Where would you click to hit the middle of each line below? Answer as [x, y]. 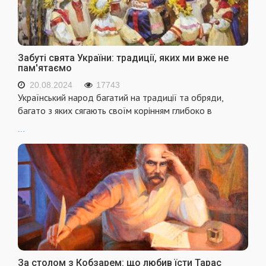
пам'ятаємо [45, 68]
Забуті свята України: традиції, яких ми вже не [123, 58]
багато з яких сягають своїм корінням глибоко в [115, 111]
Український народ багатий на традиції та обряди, [121, 98]
